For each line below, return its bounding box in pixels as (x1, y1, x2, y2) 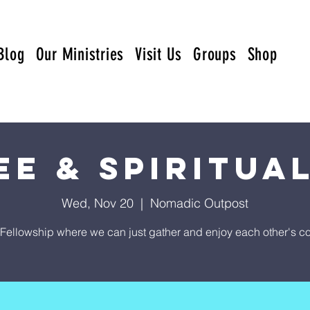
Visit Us (135, 44, 182, 64)
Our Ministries (35, 44, 124, 64)
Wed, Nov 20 (62, 195, 134, 211)
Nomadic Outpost (150, 195, 248, 211)
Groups (193, 44, 237, 64)
